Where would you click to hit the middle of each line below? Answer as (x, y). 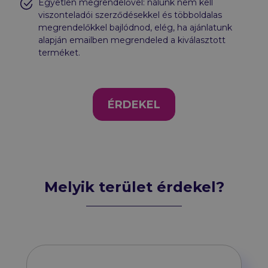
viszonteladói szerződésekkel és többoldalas (130, 15)
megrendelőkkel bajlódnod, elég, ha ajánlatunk (135, 27)
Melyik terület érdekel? (134, 187)
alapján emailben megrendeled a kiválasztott (132, 40)
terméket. (59, 52)
